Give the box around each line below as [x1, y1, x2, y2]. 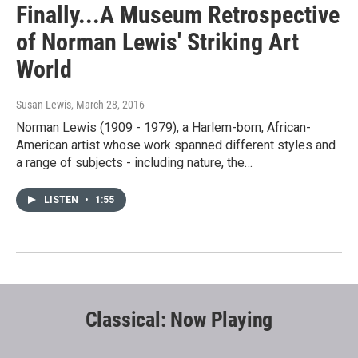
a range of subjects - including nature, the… [16, 155, 253, 171]
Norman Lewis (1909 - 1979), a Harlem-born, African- [16, 120, 311, 136]
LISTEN [44, 194, 81, 206]
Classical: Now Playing [85, 308, 273, 332]
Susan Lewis [16, 98, 71, 112]
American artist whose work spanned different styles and [16, 137, 336, 153]
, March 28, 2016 [71, 98, 145, 112]
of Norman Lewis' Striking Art [16, 28, 299, 57]
